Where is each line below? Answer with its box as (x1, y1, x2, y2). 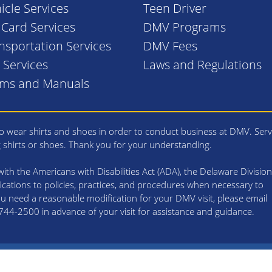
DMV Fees (143, 37, 197, 54)
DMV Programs (143, 18, 226, 35)
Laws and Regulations (143, 56, 262, 73)
